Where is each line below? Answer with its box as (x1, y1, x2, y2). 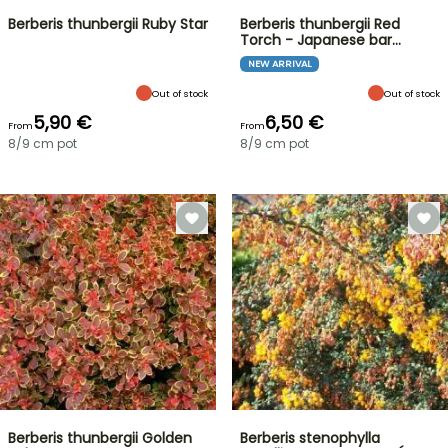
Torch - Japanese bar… (240, 30, 401, 50)
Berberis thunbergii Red (240, 14, 400, 34)
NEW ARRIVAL (248, 57, 311, 70)
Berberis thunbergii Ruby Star (8, 14, 208, 34)
